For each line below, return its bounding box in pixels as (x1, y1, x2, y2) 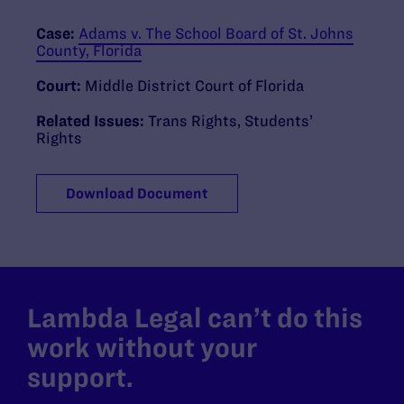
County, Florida (36, 41, 142, 59)
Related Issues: (36, 112, 148, 129)
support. (27, 362, 133, 392)
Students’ (244, 112, 313, 129)
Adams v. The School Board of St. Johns (78, 24, 353, 41)
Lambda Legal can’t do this (27, 302, 363, 333)
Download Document (66, 185, 208, 201)
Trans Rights (148, 112, 237, 129)
